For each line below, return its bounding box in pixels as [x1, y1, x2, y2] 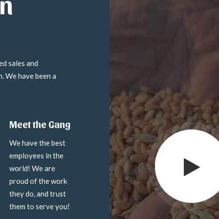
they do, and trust [9, 189, 66, 198]
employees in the [9, 151, 64, 160]
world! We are [9, 164, 55, 173]
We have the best [9, 138, 66, 147]
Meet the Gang [9, 118, 70, 130]
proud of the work [9, 176, 67, 185]
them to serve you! [9, 202, 70, 211]
